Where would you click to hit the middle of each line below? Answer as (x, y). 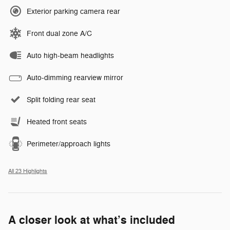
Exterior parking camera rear (73, 12)
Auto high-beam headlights (70, 56)
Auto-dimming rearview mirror (75, 78)
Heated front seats (57, 122)
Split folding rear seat (61, 100)
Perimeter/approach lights (69, 144)
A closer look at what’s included (92, 221)
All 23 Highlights (28, 171)
